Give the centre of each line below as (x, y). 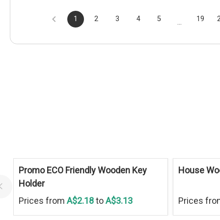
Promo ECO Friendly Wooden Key (82, 170)
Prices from (42, 200)
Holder (31, 183)
